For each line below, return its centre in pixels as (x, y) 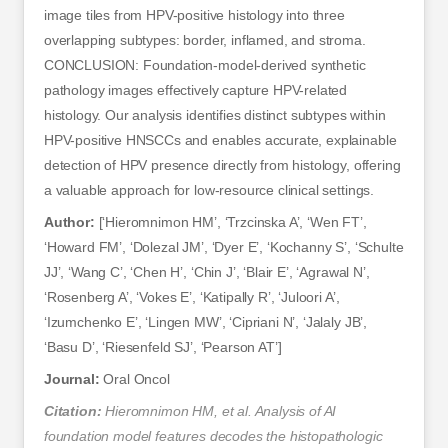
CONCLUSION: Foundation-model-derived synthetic (204, 65)
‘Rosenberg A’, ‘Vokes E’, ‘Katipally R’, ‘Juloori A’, (191, 297)
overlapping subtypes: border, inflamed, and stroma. (204, 40)
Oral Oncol (134, 379)
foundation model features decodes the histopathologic (213, 436)
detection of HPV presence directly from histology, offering (222, 165)
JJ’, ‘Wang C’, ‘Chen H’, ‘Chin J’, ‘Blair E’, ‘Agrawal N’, (206, 272)
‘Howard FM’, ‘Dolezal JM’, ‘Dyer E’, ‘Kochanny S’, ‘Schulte (223, 247)
